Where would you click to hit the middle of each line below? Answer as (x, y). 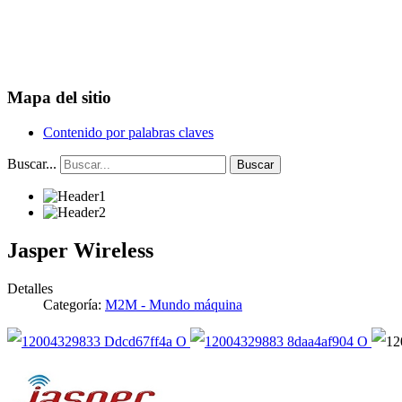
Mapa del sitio (59, 98)
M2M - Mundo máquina (174, 304)
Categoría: (74, 304)
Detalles (30, 288)
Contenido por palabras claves (128, 132)
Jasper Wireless (80, 250)
